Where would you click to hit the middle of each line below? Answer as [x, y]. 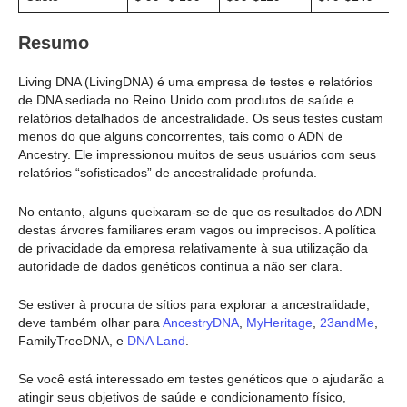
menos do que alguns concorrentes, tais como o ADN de [180, 137]
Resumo [54, 43]
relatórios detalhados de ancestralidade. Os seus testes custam [201, 119]
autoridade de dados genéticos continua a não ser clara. [180, 266]
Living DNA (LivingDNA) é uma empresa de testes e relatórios [195, 82]
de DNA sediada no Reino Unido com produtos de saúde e [186, 100]
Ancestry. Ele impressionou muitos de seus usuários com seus [197, 155]
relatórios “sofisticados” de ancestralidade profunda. [168, 173]
